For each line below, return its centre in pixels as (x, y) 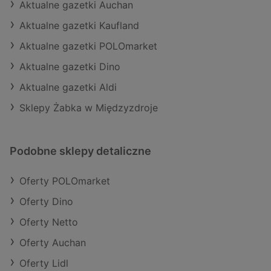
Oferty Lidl (44, 263)
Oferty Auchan (53, 243)
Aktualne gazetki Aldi (68, 87)
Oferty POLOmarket (65, 181)
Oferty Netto (49, 222)
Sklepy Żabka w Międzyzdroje (89, 108)
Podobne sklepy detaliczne (80, 151)
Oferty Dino (46, 202)
